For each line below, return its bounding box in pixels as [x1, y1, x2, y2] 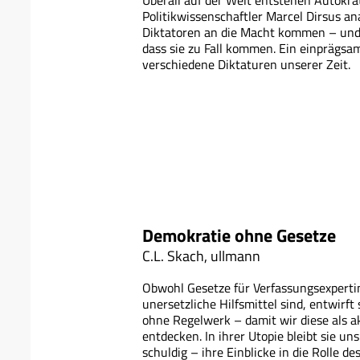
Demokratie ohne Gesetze [142, 222, 336, 250]
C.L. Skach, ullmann [142, 245, 260, 268]
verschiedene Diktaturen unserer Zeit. [142, 55, 350, 75]
